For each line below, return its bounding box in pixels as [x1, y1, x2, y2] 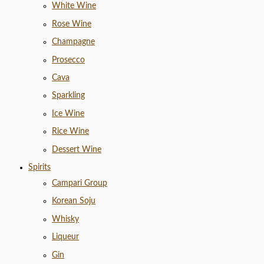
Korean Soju [52, 197, 95, 206]
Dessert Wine [52, 145, 101, 154]
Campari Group [52, 179, 107, 187]
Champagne [52, 38, 95, 47]
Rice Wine [52, 127, 89, 136]
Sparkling [52, 91, 85, 100]
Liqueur [52, 233, 79, 242]
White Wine [52, 2, 96, 11]
